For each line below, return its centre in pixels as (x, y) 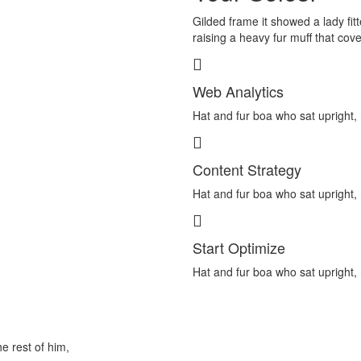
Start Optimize (239, 247)
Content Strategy (247, 169)
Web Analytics (238, 91)
